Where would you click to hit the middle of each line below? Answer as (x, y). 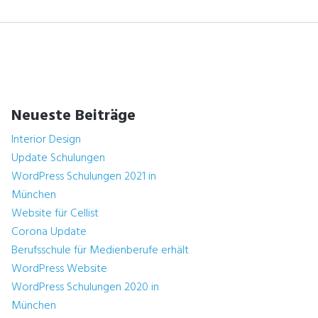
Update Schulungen (58, 158)
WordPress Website (59, 269)
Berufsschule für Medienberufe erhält (100, 251)
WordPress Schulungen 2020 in (85, 287)
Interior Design (46, 140)
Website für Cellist (55, 214)
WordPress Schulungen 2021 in (84, 177)
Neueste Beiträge (73, 116)
